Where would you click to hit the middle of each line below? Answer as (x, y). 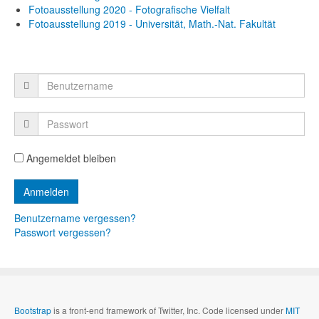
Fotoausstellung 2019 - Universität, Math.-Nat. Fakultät (152, 23)
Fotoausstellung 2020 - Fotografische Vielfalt (129, 9)
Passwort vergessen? (63, 232)
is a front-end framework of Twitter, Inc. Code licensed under (168, 310)
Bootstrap (33, 310)
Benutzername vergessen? (75, 218)
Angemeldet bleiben (70, 158)
